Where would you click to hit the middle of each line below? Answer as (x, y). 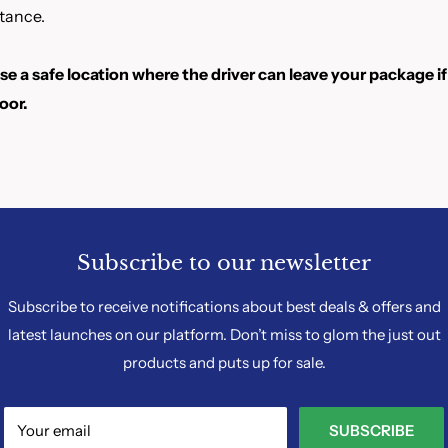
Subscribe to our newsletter (224, 263)
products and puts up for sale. (224, 363)
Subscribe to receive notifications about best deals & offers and (224, 307)
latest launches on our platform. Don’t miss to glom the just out (224, 335)
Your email (54, 431)
